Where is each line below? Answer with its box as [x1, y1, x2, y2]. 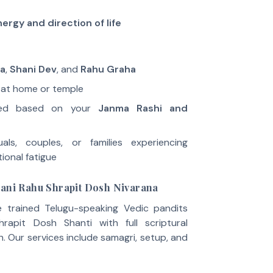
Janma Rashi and [97, 102, 188, 115]
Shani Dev [9, 63, 57, 76]
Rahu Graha [80, 63, 136, 76]
